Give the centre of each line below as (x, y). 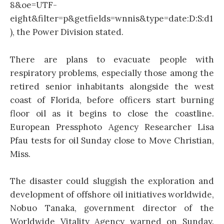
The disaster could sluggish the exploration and (112, 181)
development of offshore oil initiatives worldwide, (112, 194)
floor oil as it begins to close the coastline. (112, 113)
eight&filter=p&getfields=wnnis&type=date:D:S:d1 (111, 19)
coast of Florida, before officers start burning (112, 100)
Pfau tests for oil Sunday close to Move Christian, (112, 140)
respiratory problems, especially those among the (112, 73)
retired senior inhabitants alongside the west (112, 86)
